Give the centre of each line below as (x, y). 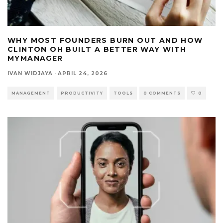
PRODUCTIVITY (82, 93)
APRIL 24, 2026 (83, 73)
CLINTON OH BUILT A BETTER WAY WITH (97, 49)
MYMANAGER (35, 58)
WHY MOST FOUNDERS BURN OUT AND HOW (105, 40)
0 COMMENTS (162, 93)
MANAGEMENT (31, 93)
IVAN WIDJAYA (30, 73)
